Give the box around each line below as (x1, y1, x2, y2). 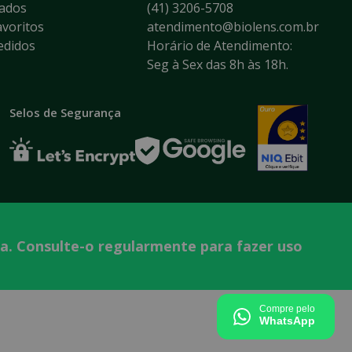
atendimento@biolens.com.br (146, 18, 319, 36)
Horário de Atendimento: (146, 37, 292, 55)
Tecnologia (260, 307, 307, 320)
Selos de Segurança (9, 104, 121, 121)
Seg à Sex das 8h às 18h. (146, 56, 288, 74)
